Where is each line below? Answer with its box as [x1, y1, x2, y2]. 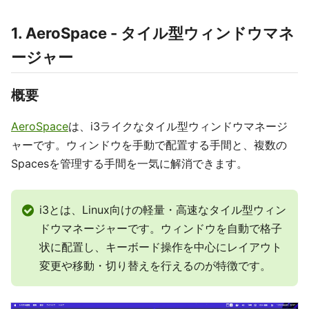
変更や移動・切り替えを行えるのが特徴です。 [39, 259, 271, 272]
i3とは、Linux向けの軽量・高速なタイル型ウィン [39, 203, 286, 217]
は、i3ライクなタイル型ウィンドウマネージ [68, 119, 288, 133]
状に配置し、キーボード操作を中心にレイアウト [39, 240, 282, 254]
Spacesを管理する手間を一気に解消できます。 [11, 157, 248, 170]
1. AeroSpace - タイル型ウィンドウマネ [11, 24, 295, 42]
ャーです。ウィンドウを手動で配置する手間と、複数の [11, 138, 287, 152]
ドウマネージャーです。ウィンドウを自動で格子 [39, 221, 282, 235]
